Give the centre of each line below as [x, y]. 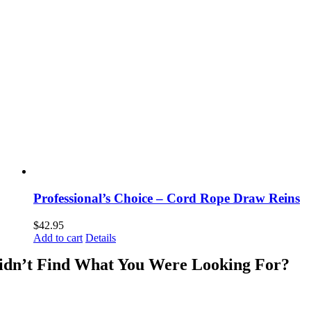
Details [101, 237]
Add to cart [58, 237]
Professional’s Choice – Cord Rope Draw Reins [167, 198]
